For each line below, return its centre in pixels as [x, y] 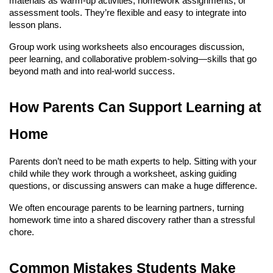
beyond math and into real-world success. [92, 71]
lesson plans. [35, 25]
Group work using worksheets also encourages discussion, [127, 47]
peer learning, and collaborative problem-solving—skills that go [133, 59]
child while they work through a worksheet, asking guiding [123, 173]
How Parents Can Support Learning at [135, 107]
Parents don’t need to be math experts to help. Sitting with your [133, 161]
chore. [22, 232]
